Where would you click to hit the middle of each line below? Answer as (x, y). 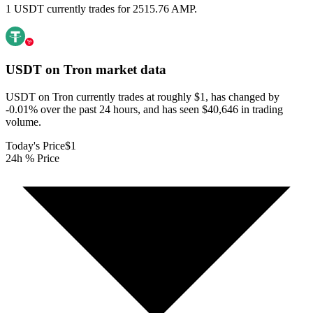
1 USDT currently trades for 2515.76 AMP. (101, 9)
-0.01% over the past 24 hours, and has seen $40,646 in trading (144, 109)
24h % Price (32, 158)
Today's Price (35, 145)
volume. (23, 122)
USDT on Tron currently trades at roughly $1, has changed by (143, 96)
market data (129, 70)
